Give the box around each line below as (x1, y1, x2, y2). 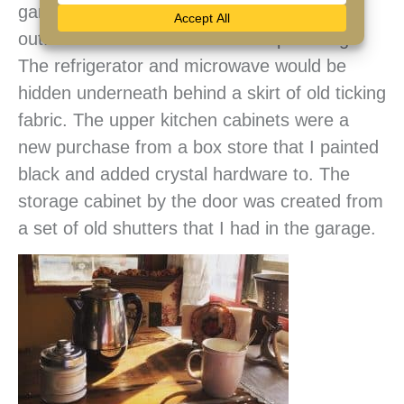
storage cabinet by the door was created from (18, 191, 383, 212)
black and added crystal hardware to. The (18, 164, 350, 185)
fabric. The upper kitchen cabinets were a (18, 110, 349, 131)
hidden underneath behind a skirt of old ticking (18, 83, 386, 104)
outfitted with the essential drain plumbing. (18, 29, 354, 50)
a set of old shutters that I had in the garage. (18, 218, 376, 239)
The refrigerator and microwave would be (18, 56, 346, 77)
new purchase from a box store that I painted (18, 137, 379, 158)
